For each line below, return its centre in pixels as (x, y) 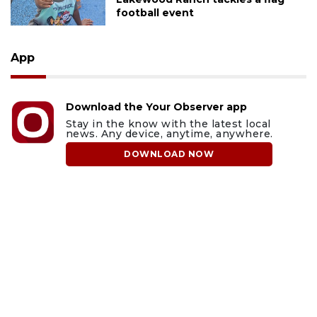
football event (155, 12)
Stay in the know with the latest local (168, 123)
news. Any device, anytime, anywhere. (169, 133)
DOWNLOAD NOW (169, 154)
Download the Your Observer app (156, 106)
